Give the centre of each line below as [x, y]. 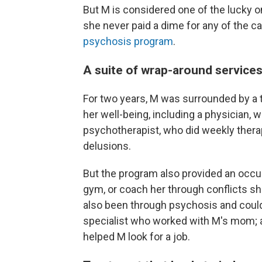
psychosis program [128, 41]
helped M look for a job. [137, 237]
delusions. [107, 146]
